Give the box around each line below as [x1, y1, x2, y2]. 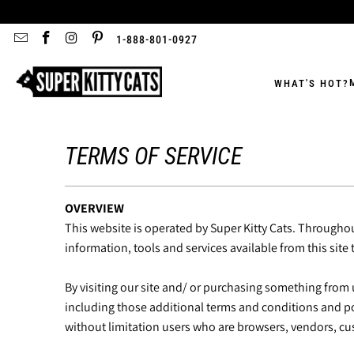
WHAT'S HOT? [273, 77, 349, 89]
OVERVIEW [65, 200, 124, 217]
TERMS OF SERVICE [65, 142, 242, 170]
